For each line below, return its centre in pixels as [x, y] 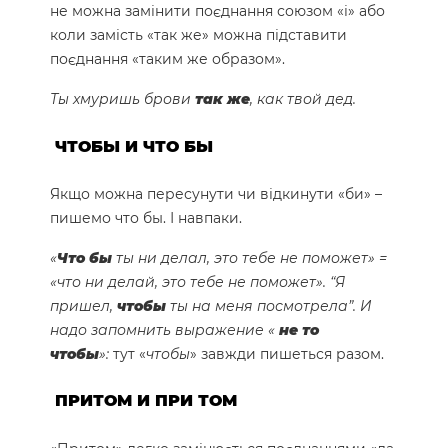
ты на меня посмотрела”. [263, 305]
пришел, [83, 305]
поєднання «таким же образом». [167, 59]
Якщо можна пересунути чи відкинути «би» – [216, 193]
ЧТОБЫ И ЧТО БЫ [134, 146]
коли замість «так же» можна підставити [198, 35]
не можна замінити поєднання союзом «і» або [217, 11]
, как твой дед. [303, 99]
